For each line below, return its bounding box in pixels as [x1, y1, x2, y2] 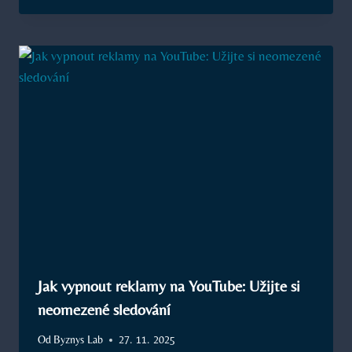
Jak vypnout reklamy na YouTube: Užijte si [38, 276, 300, 295]
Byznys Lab [53, 333, 104, 346]
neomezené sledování [38, 299, 170, 318]
